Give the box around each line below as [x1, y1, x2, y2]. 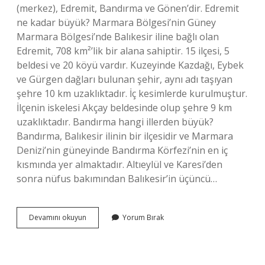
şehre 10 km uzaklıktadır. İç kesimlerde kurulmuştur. [17, 87, 247, 100]
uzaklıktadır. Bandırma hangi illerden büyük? [17, 115, 214, 128]
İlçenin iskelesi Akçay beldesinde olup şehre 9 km [17, 101, 232, 114]
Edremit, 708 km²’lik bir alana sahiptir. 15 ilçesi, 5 [17, 44, 230, 57]
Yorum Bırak [122, 212, 164, 222]
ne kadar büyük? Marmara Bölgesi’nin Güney [17, 16, 216, 29]
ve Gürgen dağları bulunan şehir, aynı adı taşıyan [17, 73, 232, 86]
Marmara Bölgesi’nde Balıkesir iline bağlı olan [17, 30, 219, 43]
